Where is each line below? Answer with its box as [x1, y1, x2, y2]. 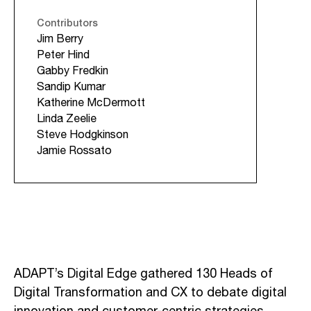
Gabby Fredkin [37, 62, 108, 80]
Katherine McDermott [37, 94, 145, 112]
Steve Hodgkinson [37, 126, 128, 144]
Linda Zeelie [37, 110, 96, 128]
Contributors [37, 15, 98, 30]
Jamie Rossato [37, 142, 112, 160]
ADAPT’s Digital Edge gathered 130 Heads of [14, 264, 273, 284]
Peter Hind [37, 46, 90, 64]
